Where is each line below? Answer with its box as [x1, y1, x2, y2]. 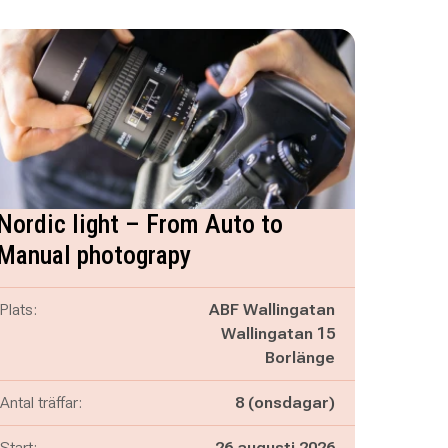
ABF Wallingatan [208, 300, 335, 319]
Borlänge [264, 348, 335, 367]
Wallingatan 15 [220, 324, 335, 343]
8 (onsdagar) [234, 393, 335, 412]
